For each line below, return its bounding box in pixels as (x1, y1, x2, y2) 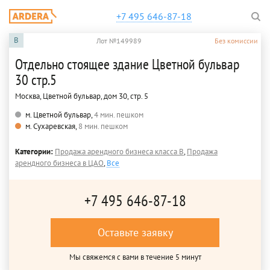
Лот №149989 (96, 36, 142, 45)
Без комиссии (215, 36, 258, 45)
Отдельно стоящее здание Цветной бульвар (15, 55, 239, 74)
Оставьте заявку (97, 225, 173, 239)
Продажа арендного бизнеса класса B (55, 146, 184, 157)
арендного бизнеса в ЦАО (15, 158, 104, 168)
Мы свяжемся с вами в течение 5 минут (69, 252, 201, 262)
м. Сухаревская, (25, 121, 78, 131)
